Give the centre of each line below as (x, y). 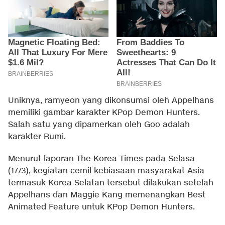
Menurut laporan (42, 159)
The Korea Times (110, 159)
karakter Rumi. (37, 137)
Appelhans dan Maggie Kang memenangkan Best (107, 195)
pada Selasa (169, 159)
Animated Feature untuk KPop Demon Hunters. (101, 207)
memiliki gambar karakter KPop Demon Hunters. (104, 113)
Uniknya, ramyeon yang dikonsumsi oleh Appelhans (111, 100)
